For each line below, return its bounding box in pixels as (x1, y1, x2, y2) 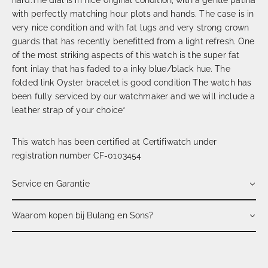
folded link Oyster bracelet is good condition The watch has (12, 77, 252, 87)
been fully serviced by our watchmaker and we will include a (12, 91, 255, 101)
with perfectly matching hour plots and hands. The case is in (12, 8, 254, 19)
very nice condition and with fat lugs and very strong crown (12, 22, 249, 32)
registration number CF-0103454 (12, 150, 142, 160)
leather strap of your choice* (12, 105, 126, 115)
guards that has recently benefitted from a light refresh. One (12, 36, 255, 46)
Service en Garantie (12, 178, 90, 188)
